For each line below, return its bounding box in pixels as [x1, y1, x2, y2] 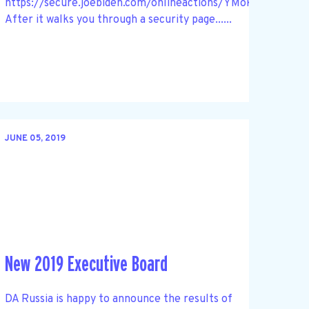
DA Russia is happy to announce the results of [4, 292, 232, 306]
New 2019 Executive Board [4, 253, 168, 275]
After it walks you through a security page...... [4, 12, 232, 27]
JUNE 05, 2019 [4, 133, 66, 145]
